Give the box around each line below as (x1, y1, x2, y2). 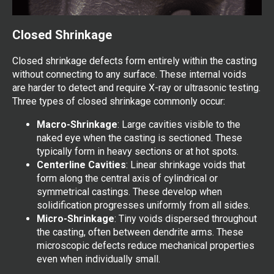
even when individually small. (37, 253, 160, 265)
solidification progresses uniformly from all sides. (37, 199, 250, 211)
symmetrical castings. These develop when (37, 185, 222, 198)
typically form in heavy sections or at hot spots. (37, 145, 239, 157)
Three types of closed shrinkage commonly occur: (12, 95, 225, 107)
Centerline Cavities (37, 158, 126, 171)
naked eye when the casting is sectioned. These (37, 131, 242, 144)
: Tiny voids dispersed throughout (114, 212, 257, 224)
